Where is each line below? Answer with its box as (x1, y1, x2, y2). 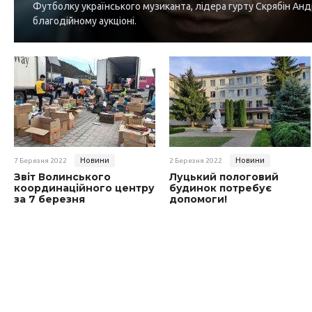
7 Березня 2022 (14, 157, 67, 165)
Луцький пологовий (169, 171, 279, 184)
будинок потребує (169, 182, 272, 195)
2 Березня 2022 (169, 157, 222, 165)
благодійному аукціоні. (33, 15, 136, 27)
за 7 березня (14, 193, 85, 206)
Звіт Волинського (14, 171, 111, 184)
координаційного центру (14, 182, 155, 195)
